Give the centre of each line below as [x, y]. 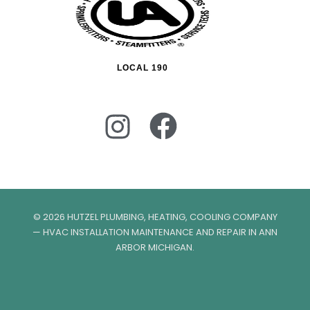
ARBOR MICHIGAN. [155, 248]
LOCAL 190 [143, 67]
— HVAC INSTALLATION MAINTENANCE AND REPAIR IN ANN [155, 232]
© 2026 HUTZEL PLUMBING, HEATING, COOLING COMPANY [155, 217]
